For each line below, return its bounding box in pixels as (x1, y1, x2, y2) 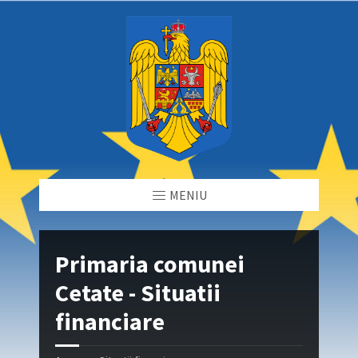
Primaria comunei (54, 249, 245, 280)
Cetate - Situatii (54, 277, 221, 308)
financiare (54, 306, 165, 337)
